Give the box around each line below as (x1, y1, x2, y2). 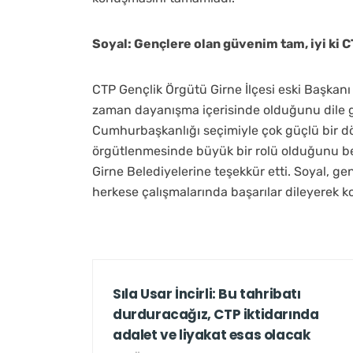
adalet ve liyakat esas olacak (113, 325, 310, 344)
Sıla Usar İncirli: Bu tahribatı (113, 284, 301, 303)
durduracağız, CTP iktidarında (113, 304, 319, 324)
